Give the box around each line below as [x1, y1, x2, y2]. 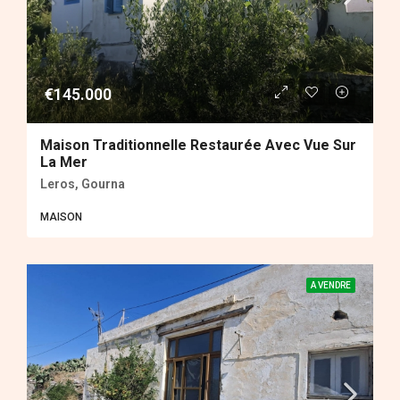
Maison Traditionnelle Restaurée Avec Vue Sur [40, 137, 356, 154]
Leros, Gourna [40, 177, 125, 192]
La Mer [40, 154, 87, 171]
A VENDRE [311, 280, 351, 291]
